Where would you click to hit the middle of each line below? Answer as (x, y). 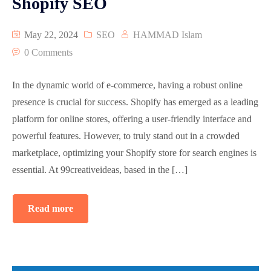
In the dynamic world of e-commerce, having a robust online (127, 85)
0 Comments (48, 53)
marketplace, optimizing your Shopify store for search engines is (134, 153)
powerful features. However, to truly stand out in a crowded (126, 136)
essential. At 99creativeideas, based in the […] (100, 170)
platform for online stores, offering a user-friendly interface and (132, 119)
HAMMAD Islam (168, 35)
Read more (51, 209)
